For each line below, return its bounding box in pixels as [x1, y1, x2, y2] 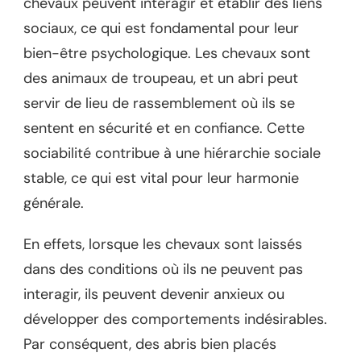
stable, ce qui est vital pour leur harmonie [23, 168, 299, 189]
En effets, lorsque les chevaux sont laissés [23, 234, 302, 255]
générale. [23, 193, 84, 214]
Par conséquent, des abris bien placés [23, 334, 276, 355]
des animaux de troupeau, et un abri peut [23, 68, 298, 89]
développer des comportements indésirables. [23, 309, 327, 330]
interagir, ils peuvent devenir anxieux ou [23, 284, 284, 305]
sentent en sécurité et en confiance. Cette [23, 118, 305, 139]
